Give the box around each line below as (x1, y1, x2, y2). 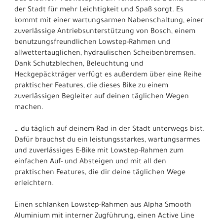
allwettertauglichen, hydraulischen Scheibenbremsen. (14, 49, 196, 58)
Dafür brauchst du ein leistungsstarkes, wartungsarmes (14, 136, 200, 145)
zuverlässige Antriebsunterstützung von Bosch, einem (14, 28, 195, 36)
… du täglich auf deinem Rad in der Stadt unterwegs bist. (14, 125, 205, 134)
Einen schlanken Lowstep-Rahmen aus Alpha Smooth (14, 201, 191, 210)
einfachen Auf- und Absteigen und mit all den (14, 158, 166, 166)
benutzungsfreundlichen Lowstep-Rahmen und (14, 38, 171, 47)
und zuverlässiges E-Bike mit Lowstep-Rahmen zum (14, 147, 184, 155)
